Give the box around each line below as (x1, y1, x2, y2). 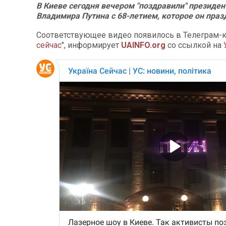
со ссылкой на (167, 40, 223, 50)
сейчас (36, 40, 62, 50)
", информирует (62, 40, 121, 50)
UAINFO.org (121, 40, 165, 50)
